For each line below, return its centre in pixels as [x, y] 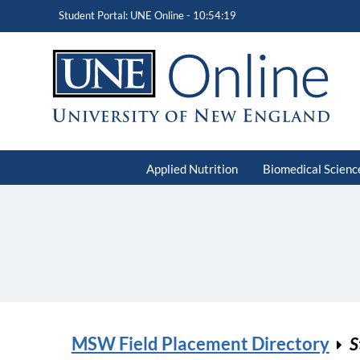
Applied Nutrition [192, 168]
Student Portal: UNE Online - [125, 15]
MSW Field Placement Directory [200, 344]
